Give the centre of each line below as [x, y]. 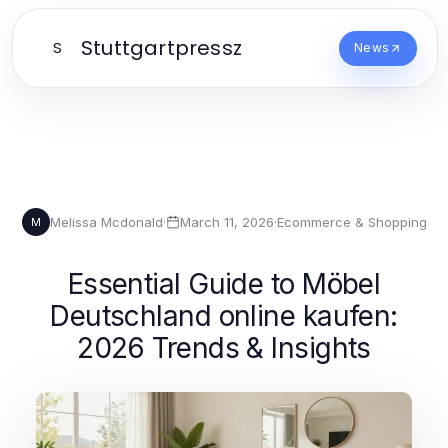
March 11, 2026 [226, 221]
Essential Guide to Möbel [224, 284]
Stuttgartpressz [161, 48]
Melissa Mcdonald [106, 221]
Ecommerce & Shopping [351, 221]
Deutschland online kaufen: [224, 316]
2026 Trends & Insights [224, 348]
